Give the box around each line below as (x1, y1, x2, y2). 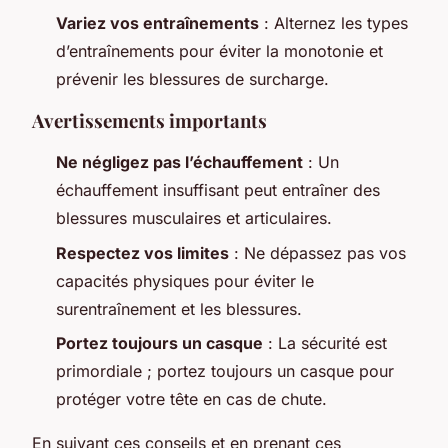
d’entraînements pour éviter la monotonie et (56, 41, 383, 62)
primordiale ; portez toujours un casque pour (56, 361, 394, 382)
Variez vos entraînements (56, 13, 259, 34)
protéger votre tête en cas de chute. (56, 389, 327, 410)
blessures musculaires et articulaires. (56, 208, 332, 229)
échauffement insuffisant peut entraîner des (56, 180, 380, 201)
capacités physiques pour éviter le (56, 270, 314, 291)
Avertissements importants (32, 108, 267, 134)
